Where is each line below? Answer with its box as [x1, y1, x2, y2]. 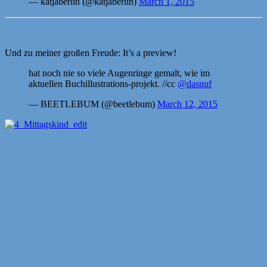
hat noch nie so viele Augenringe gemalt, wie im [29, 67, 210, 78]
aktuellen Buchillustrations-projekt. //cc [29, 78, 178, 89]
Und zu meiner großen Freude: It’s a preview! [5, 47, 176, 58]
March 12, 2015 [157, 98, 218, 109]
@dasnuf [178, 78, 212, 89]
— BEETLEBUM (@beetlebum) [29, 98, 157, 109]
